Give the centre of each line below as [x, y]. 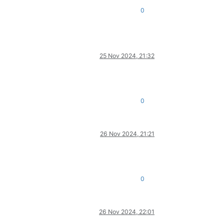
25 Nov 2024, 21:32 [127, 55]
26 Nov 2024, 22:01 [127, 211]
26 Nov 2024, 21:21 [127, 133]
